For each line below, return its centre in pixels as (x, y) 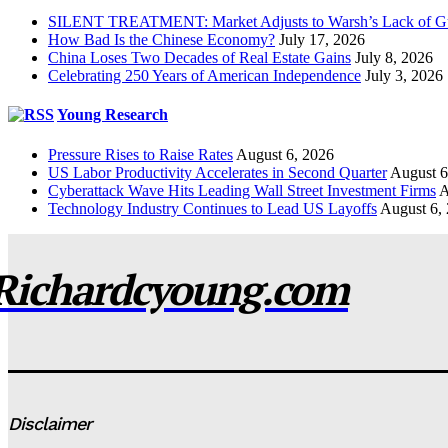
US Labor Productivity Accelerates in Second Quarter (217, 172)
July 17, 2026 (322, 40)
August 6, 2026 (285, 154)
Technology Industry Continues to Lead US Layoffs (212, 208)
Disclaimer (49, 423)
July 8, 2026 (394, 58)
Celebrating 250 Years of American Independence (204, 76)
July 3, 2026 (404, 76)
